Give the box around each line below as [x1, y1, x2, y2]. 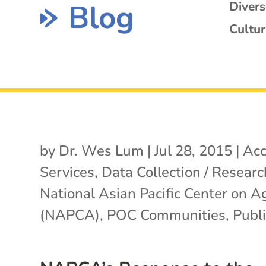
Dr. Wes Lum [59, 141, 144, 160]
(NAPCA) [40, 205, 100, 224]
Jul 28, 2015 [154, 141, 233, 160]
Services [40, 162, 95, 182]
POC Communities [107, 205, 226, 224]
